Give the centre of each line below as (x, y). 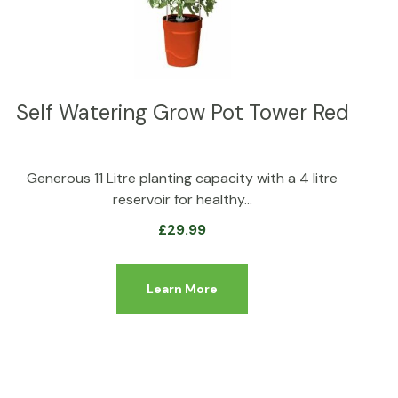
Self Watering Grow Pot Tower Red (182, 112)
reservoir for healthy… (182, 199)
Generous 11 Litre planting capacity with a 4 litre (183, 178)
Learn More (183, 288)
